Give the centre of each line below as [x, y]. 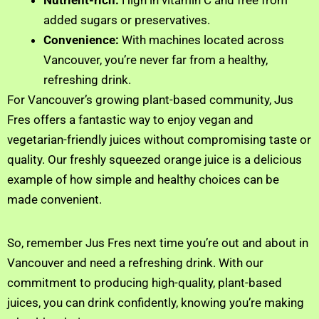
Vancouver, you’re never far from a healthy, [156, 60]
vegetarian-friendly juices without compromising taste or [159, 140]
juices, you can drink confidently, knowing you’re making [156, 302]
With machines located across [202, 40]
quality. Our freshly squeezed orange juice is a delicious [155, 160]
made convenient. [54, 200]
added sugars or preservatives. [127, 20]
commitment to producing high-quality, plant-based [145, 282]
